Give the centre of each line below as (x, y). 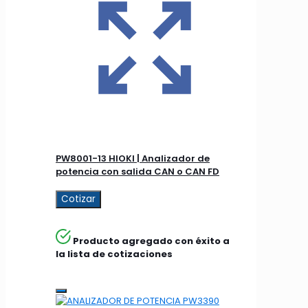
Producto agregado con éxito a (152, 241)
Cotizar (78, 199)
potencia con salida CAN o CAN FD (137, 172)
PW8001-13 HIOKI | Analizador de (133, 159)
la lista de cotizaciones (114, 254)
